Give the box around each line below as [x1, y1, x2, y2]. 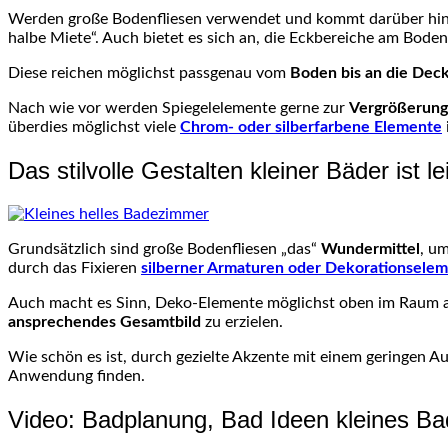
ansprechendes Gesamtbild [8, 313, 201, 330]
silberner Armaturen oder [141, 259, 325, 276]
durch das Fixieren [8, 259, 141, 276]
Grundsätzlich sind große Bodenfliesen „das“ [8, 240, 317, 257]
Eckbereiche [289, 29, 374, 46]
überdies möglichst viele [8, 118, 180, 135]
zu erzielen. [201, 313, 283, 330]
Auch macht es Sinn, [8, 294, 155, 311]
